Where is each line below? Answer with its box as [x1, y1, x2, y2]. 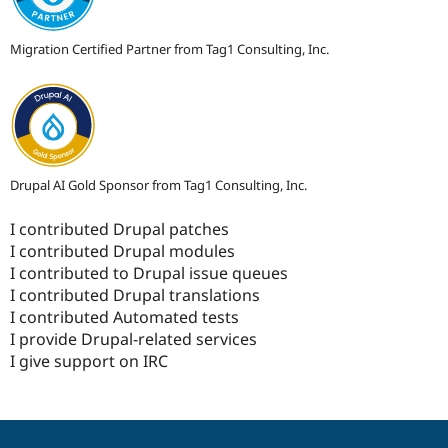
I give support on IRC [10, 350, 168, 373]
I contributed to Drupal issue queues [10, 262, 288, 285]
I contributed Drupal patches [10, 218, 229, 241]
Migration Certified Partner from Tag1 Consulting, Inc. [10, 40, 329, 59]
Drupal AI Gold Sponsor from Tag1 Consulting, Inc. [10, 176, 307, 194]
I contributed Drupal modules [10, 240, 235, 263]
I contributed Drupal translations [10, 284, 260, 307]
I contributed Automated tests [10, 306, 239, 329]
